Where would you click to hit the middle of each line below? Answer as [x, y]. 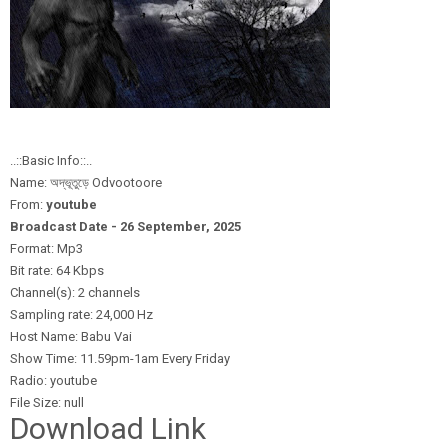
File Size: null [47, 402]
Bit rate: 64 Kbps [57, 270]
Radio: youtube [53, 380]
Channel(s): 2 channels [75, 292]
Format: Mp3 [46, 248]
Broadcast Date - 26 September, [111, 226]
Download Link [108, 428]
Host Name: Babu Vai [71, 336]
